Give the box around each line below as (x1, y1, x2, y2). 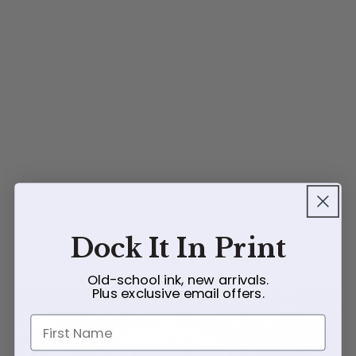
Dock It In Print (69, 231, 287, 265)
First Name (29, 314, 104, 332)
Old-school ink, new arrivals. (87, 270, 269, 289)
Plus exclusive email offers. (91, 283, 265, 302)
